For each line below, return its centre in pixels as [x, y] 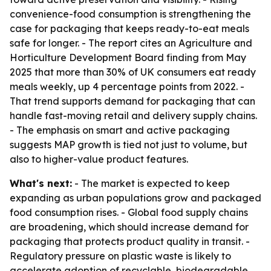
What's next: [41, 183]
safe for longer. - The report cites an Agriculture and [131, 43]
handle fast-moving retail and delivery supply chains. [133, 116]
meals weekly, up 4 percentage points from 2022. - [127, 87]
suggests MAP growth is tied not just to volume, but [129, 145]
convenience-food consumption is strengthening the [130, 14]
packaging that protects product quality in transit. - [130, 241]
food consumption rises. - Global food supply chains [129, 212]
